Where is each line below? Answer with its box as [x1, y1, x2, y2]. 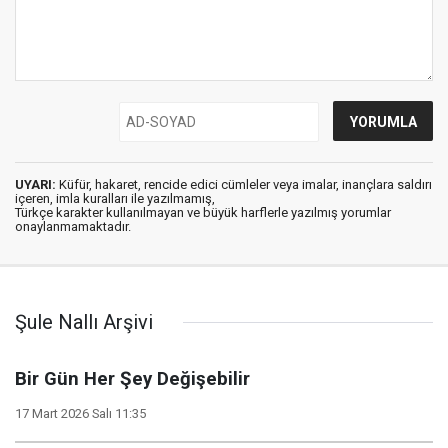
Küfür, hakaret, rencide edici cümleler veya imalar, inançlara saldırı [56, 177, 432, 192]
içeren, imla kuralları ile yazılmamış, [15, 191, 215, 206]
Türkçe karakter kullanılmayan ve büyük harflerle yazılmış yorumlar [15, 205, 391, 220]
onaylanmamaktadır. [15, 219, 131, 234]
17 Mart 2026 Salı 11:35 [15, 406, 146, 421]
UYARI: [15, 177, 56, 192]
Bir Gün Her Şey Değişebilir [15, 368, 250, 390]
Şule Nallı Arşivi [15, 310, 153, 334]
